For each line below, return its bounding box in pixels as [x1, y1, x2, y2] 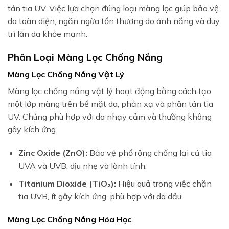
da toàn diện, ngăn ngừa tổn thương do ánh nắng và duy [8, 15, 220, 26]
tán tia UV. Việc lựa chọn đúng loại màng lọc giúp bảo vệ [8, 3, 219, 13]
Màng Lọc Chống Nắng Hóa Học [8, 214, 131, 225]
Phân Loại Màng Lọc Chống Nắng [8, 51, 163, 63]
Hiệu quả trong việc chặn [116, 178, 212, 189]
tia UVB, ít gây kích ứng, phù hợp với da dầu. [18, 191, 183, 201]
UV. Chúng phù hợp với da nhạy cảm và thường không [8, 111, 212, 122]
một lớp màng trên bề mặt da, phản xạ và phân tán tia [8, 99, 213, 109]
